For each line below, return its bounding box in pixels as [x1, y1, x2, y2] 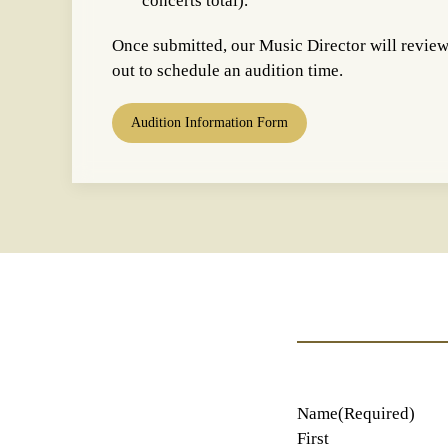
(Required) [338, 404, 415, 423]
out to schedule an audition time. [112, 61, 343, 80]
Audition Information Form [131, 115, 288, 130]
